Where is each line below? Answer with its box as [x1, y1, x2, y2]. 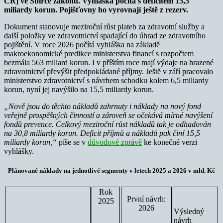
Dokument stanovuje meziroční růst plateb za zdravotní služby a [4, 22, 205, 31]
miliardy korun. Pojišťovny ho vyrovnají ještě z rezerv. [4, 5, 188, 14]
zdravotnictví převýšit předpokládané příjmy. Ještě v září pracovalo [4, 67, 213, 76]
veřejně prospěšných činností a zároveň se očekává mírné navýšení [4, 111, 213, 119]
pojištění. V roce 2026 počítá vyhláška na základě [4, 40, 160, 49]
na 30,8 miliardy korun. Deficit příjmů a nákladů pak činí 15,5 [4, 128, 200, 137]
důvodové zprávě [88, 137, 142, 146]
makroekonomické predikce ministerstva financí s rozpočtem [4, 49, 194, 58]
